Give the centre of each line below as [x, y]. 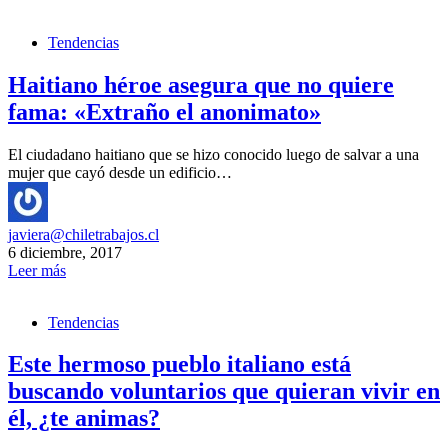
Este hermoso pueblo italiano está [179, 364]
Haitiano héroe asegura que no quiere [201, 84]
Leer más [37, 270]
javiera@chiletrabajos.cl [83, 234]
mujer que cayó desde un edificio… [120, 172]
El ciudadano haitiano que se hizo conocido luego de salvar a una [213, 154]
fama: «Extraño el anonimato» [164, 111]
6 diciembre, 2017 [65, 252]
